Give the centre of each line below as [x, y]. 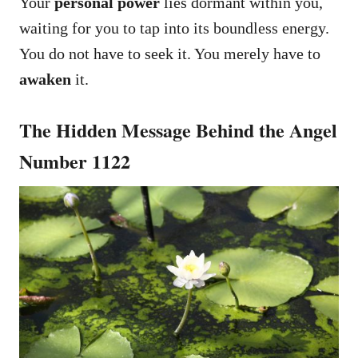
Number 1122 [75, 161]
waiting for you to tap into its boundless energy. [174, 28]
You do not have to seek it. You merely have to [170, 53]
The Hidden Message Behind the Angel [178, 129]
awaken [45, 79]
